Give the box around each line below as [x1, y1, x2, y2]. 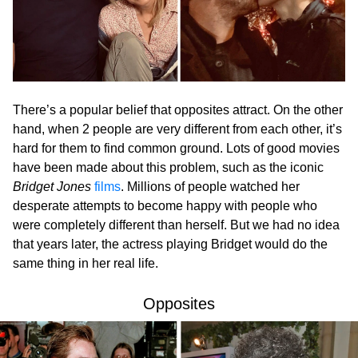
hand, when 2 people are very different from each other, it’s [13, 122, 342, 137]
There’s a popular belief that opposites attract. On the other [13, 103, 343, 117]
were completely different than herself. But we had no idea [13, 218, 340, 233]
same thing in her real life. [13, 257, 158, 271]
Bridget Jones [13, 180, 91, 194]
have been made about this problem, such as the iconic [13, 161, 324, 175]
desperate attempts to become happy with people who [13, 199, 317, 213]
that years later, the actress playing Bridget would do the [13, 237, 328, 252]
